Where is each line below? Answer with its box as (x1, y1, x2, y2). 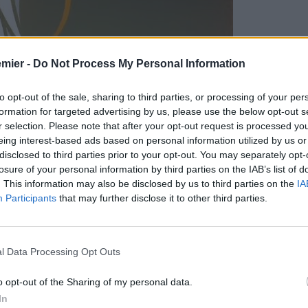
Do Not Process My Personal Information (33, 58, 245, 69)
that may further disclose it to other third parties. (56, 192, 267, 203)
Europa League (26, 227, 107, 243)
